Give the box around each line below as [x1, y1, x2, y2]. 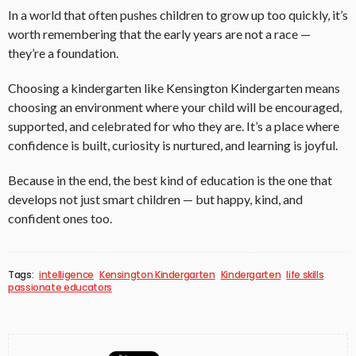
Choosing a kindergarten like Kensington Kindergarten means [8, 80, 340, 96]
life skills [286, 268, 324, 282]
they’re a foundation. [8, 45, 118, 61]
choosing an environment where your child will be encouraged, [8, 99, 342, 115]
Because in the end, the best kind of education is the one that [8, 172, 332, 188]
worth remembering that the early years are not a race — [8, 26, 311, 42]
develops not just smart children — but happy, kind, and [8, 192, 303, 207]
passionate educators [8, 281, 112, 295]
